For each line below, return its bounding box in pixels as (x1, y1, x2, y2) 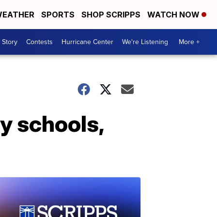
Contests (26, 37, 53, 47)
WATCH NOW (147, 10, 201, 19)
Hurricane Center (62, 37, 113, 47)
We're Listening (122, 37, 168, 47)
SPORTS (41, 10, 75, 19)
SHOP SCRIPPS (81, 10, 140, 19)
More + (179, 37, 200, 47)
